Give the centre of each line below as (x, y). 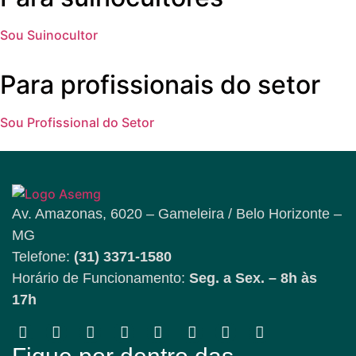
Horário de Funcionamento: (101, 278)
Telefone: (43, 256)
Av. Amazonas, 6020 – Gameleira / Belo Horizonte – (177, 213)
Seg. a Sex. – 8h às (253, 278)
